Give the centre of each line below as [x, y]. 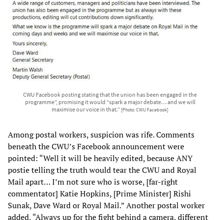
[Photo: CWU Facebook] [145, 110]
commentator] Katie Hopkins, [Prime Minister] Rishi [99, 194]
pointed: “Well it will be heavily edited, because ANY [100, 158]
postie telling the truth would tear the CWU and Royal [102, 170]
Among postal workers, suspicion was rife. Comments [101, 135]
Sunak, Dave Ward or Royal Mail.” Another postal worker [106, 206]
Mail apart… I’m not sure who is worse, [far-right [93, 182]
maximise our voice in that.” [86, 110]
